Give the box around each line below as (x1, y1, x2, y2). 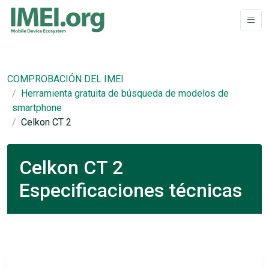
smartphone (12, 102, 62, 113)
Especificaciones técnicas (19, 179, 242, 202)
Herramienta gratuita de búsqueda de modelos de (21, 88, 229, 99)
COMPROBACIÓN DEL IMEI (7, 73, 124, 85)
